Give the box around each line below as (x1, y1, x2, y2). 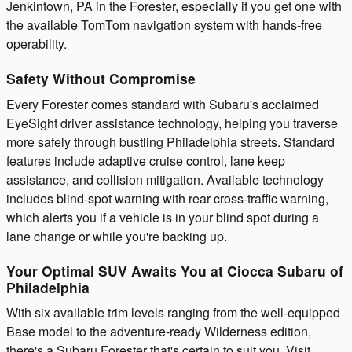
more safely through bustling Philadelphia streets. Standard (6, 132, 335, 151)
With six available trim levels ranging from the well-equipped (6, 303, 340, 322)
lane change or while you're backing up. (6, 226, 227, 245)
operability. (6, 35, 67, 53)
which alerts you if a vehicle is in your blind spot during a (6, 207, 319, 226)
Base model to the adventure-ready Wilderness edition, (6, 322, 311, 341)
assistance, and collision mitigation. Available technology (6, 170, 324, 189)
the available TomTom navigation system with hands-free (6, 16, 322, 35)
